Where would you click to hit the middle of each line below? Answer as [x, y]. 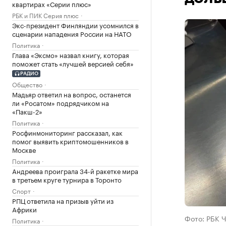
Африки [24, 209]
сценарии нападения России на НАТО [72, 33]
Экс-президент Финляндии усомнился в [75, 25]
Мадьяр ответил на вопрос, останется [72, 94]
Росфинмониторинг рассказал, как [67, 132]
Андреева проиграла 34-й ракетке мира [75, 170]
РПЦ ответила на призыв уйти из [63, 200]
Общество [27, 84]
